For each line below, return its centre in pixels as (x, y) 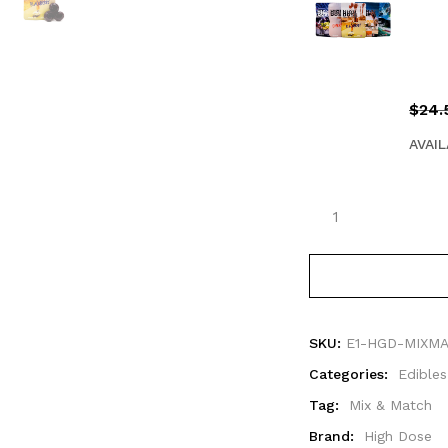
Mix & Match (390, 404)
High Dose (398, 435)
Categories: (351, 373)
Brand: (334, 435)
